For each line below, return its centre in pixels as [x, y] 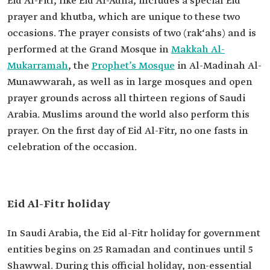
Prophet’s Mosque [133, 66]
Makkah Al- [198, 50]
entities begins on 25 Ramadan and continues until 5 [130, 250]
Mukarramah [38, 66]
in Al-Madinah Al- [218, 66]
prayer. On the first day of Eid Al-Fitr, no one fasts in [128, 131]
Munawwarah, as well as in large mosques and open [130, 82]
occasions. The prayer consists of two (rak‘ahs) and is [132, 33]
